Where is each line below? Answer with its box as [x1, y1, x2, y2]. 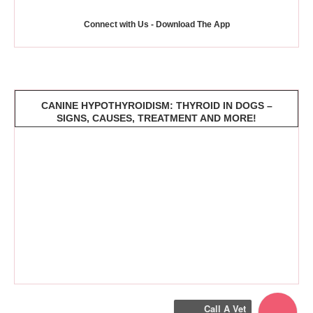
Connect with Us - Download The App [83, 20, 230, 30]
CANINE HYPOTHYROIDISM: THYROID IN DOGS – [41, 100, 272, 112]
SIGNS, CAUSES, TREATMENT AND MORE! [57, 112, 256, 124]
